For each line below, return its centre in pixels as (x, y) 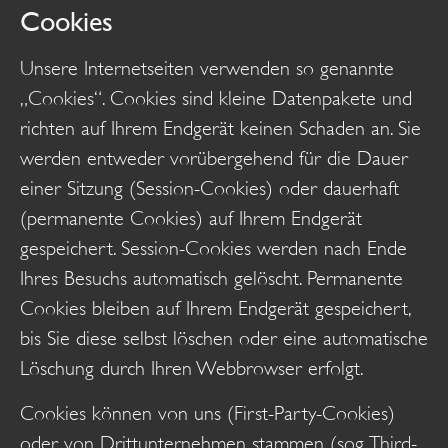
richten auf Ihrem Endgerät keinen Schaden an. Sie (220, 129)
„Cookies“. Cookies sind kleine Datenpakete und (216, 99)
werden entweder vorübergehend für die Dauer (214, 159)
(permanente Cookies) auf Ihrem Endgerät (191, 219)
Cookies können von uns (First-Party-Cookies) (207, 413)
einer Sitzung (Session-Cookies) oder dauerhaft (209, 189)
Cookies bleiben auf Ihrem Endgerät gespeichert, (215, 309)
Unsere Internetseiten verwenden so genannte (207, 69)
